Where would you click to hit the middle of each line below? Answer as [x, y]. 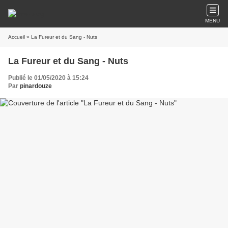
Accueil [17, 37]
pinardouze [36, 86]
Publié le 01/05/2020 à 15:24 [48, 78]
